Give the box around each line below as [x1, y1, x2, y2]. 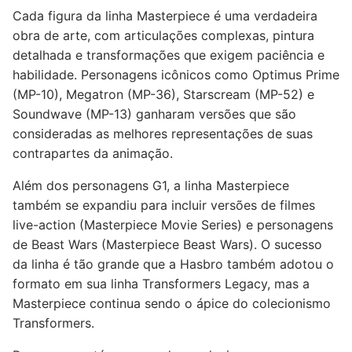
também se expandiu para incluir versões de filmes [13, 197, 315, 213]
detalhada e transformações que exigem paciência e [13, 47, 324, 63]
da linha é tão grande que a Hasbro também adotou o [13, 256, 334, 272]
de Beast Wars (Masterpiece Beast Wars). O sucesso [13, 236, 322, 252]
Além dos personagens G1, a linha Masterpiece [13, 178, 289, 193]
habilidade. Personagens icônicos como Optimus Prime [13, 67, 339, 82]
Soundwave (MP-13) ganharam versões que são [13, 106, 296, 122]
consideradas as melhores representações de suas [13, 126, 313, 141]
